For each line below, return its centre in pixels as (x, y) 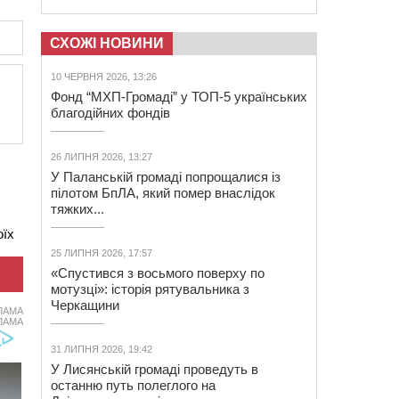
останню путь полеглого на (133, 385)
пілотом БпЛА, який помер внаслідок (163, 193)
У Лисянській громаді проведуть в (155, 369)
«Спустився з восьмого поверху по (158, 273)
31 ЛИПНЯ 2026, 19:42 (102, 349)
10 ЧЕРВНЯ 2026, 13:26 (104, 77)
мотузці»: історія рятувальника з (150, 289)
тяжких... (77, 209)
